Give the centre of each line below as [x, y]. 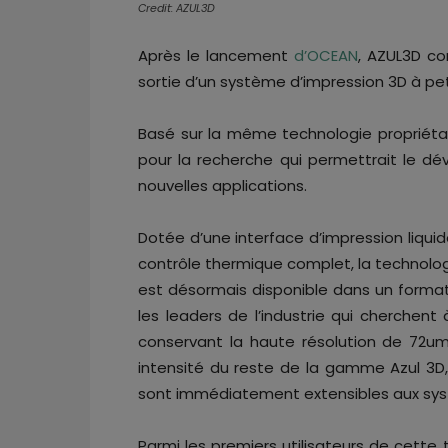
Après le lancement [216, 55]
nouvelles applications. [222, 185]
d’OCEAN [325, 55]
